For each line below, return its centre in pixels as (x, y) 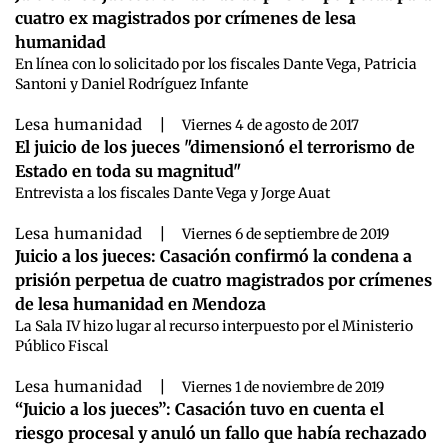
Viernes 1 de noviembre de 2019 (282, 386)
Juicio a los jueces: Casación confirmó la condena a (213, 255)
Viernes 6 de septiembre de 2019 (285, 233)
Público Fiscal (61, 345)
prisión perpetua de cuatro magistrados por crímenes (223, 279)
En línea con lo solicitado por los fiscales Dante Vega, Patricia (216, 63)
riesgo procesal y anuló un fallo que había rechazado (221, 432)
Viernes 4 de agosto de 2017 (270, 124)
